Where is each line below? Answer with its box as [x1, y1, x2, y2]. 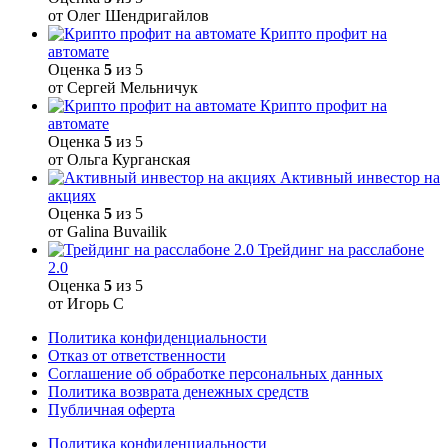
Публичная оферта [48, 401, 175, 419]
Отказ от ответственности [48, 347, 226, 365]
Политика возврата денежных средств [48, 383, 309, 401]
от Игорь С [48, 295, 124, 313]
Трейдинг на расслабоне [258, 241, 424, 259]
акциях [48, 187, 96, 205]
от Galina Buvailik [48, 223, 167, 241]
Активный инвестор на [280, 169, 440, 187]
